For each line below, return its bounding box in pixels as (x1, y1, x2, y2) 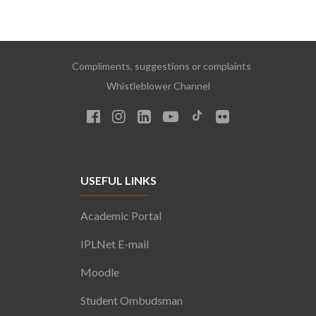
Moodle (80, 265, 120, 279)
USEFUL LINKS (80, 173, 157, 187)
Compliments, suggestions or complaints (65, 59, 251, 72)
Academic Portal (80, 208, 162, 222)
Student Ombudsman (80, 293, 183, 307)
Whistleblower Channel (106, 79, 210, 92)
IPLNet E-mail (80, 236, 150, 250)
